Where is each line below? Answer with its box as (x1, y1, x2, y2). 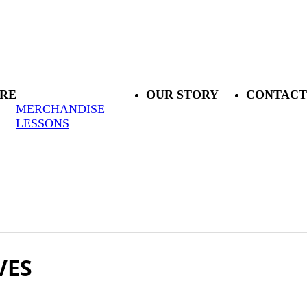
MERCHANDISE (16, 102, 105, 116)
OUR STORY (146, 88, 219, 102)
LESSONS (16, 116, 69, 131)
